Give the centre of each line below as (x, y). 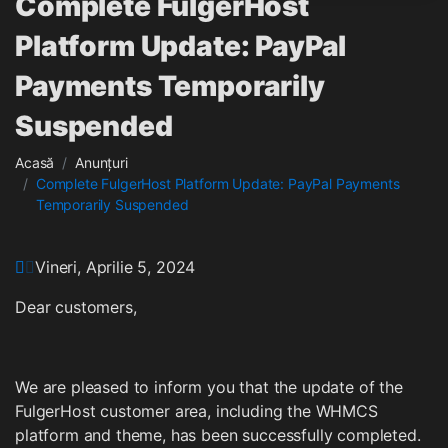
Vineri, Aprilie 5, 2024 (115, 267)
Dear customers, (76, 307)
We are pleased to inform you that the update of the (209, 387)
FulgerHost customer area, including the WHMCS (196, 411)
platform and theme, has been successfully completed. (218, 435)
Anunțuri (101, 162)
